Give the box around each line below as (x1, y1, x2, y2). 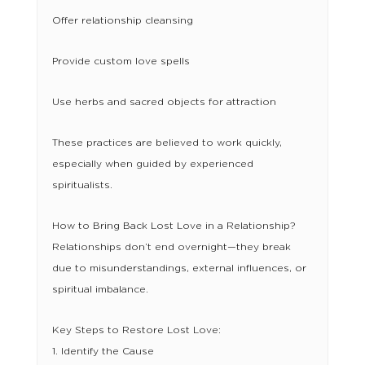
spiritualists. (51, 180, 112, 191)
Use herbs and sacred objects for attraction (51, 97, 276, 108)
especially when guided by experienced (51, 159, 253, 169)
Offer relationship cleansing (51, 15, 193, 26)
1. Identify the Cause (51, 346, 154, 357)
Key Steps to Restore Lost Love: (51, 325, 221, 336)
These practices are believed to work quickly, (51, 138, 282, 148)
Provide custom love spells (51, 56, 190, 67)
